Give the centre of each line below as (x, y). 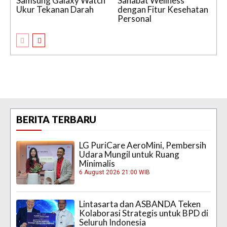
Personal (135, 18)
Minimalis (97, 163)
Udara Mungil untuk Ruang (129, 154)
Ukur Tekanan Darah (55, 9)
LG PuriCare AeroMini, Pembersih (143, 145)
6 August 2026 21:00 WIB (115, 172)
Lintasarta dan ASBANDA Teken (140, 204)
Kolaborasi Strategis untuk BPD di (144, 213)
